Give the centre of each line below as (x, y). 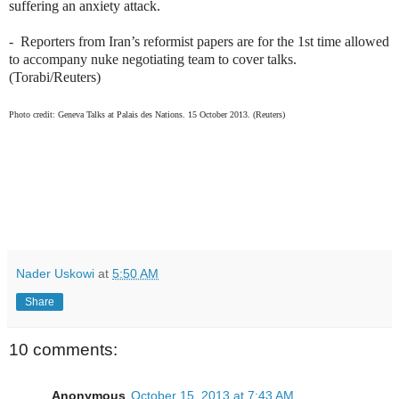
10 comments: (63, 349)
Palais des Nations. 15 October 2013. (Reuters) (201, 114)
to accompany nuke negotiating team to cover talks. (153, 59)
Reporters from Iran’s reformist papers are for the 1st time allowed (205, 41)
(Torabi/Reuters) (55, 77)
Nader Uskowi (55, 273)
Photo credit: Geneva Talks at (63, 114)
